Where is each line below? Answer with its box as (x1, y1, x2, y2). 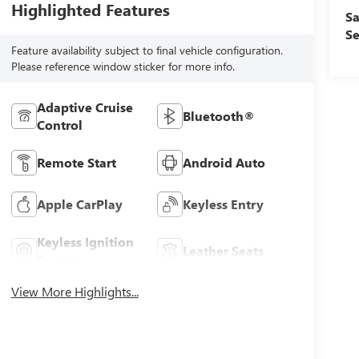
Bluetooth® (183, 107, 256, 125)
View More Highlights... (10, 283, 139, 301)
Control (36, 116, 83, 134)
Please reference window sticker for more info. (10, 58, 235, 75)
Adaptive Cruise (36, 99, 133, 116)
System (36, 251, 81, 268)
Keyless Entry (183, 196, 264, 213)
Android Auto (183, 154, 266, 171)
